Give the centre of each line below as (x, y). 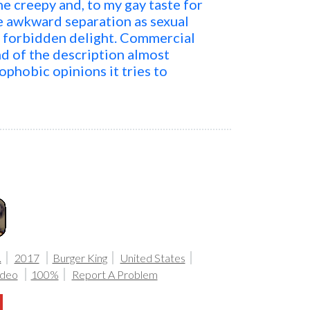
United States (153, 258)
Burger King (80, 258)
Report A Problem (115, 274)
